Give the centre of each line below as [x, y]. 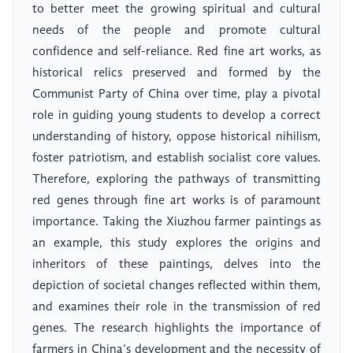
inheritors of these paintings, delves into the [176, 265]
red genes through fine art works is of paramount [176, 201]
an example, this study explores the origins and [176, 244]
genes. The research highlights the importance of [176, 329]
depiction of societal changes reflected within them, [176, 286]
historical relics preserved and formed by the [176, 74]
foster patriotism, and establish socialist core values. [176, 159]
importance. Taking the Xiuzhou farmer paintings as [176, 223]
